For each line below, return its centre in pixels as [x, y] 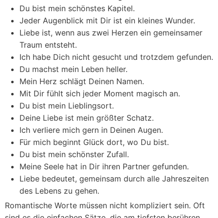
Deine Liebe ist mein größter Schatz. [87, 118]
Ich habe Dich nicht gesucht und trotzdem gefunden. [116, 57]
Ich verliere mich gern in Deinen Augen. [91, 130]
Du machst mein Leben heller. [73, 69]
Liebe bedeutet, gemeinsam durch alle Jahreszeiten [114, 179]
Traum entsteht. [48, 45]
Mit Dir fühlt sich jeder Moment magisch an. [100, 93]
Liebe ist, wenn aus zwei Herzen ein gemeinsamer [111, 33]
